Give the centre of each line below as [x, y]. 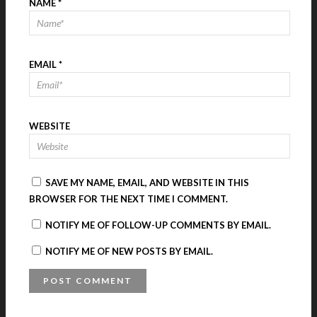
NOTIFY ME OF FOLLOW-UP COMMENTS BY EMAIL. [158, 225]
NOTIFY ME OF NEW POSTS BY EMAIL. [129, 251]
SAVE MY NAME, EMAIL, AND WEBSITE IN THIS [147, 183]
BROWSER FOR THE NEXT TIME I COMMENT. [128, 199]
